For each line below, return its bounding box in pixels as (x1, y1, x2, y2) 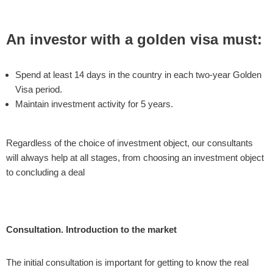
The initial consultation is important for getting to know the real (6, 257, 249, 268)
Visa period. (15, 84, 62, 94)
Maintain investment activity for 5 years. (15, 99, 173, 109)
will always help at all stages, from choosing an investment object (6, 152, 264, 163)
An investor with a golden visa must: (6, 31, 262, 48)
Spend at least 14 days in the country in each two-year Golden (15, 69, 261, 80)
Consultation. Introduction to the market (6, 224, 177, 235)
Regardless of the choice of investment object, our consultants (6, 138, 253, 148)
